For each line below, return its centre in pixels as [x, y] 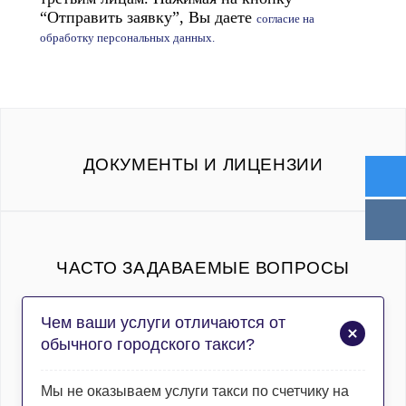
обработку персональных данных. [127, 37]
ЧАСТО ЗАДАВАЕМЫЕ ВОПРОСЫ [203, 267]
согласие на [285, 18]
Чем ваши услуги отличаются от [163, 322]
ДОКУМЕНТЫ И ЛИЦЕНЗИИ [203, 164]
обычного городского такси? [147, 344]
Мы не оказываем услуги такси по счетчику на [194, 391]
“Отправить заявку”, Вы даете [148, 17]
